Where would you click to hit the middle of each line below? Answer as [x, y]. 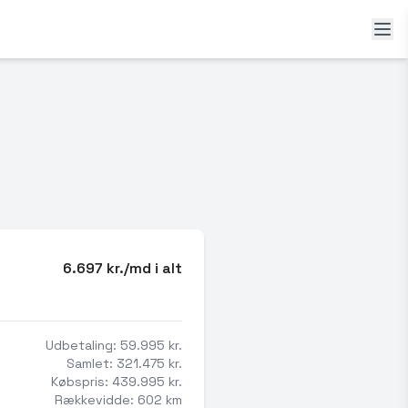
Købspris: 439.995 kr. [117, 382]
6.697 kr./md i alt [122, 268]
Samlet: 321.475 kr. [124, 363]
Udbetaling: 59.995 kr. [114, 345]
